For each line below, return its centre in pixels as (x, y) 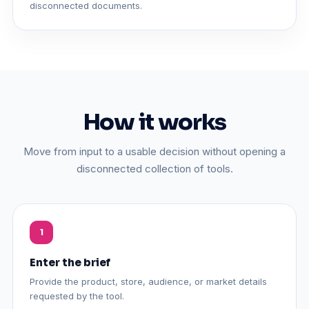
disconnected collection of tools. (154, 168)
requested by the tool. (77, 296)
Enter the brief (70, 262)
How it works (154, 122)
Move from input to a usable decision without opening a (154, 151)
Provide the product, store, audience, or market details (148, 281)
